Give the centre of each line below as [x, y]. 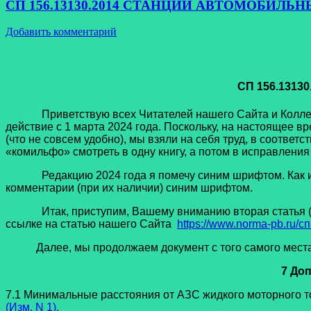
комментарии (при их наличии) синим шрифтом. [129, 188]
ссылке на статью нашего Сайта [91, 224]
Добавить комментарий [61, 32]
